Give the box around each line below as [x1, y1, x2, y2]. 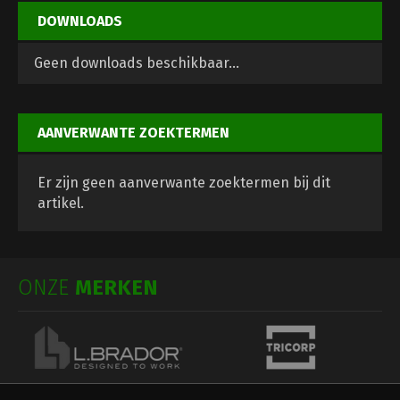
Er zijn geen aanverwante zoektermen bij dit [37, 174, 330, 192]
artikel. [37, 195, 84, 212]
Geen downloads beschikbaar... [34, 54, 239, 72]
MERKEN [75, 275, 158, 301]
